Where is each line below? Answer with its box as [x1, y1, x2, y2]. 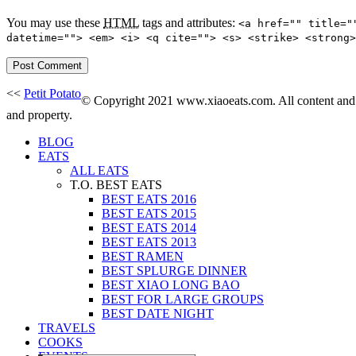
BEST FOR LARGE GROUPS [102, 292, 264, 306]
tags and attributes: [139, 15, 238, 29]
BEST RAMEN [102, 249, 184, 263]
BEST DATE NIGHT [102, 306, 214, 320]
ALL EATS [70, 163, 129, 177]
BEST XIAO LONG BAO [102, 277, 240, 292]
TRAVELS [38, 320, 95, 335]
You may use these [6, 15, 103, 29]
